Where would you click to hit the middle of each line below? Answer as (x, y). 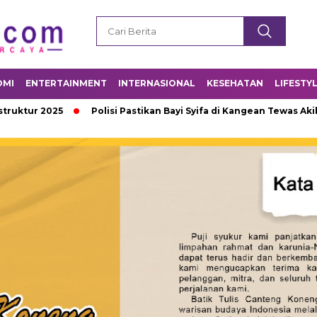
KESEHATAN (235, 83)
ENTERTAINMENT (66, 83)
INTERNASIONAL (157, 83)
